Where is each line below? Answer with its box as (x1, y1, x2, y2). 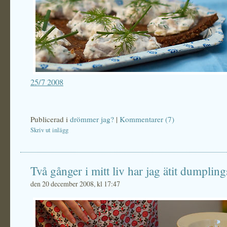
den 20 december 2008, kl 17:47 (30, 179, 120, 188)
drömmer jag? (70, 114, 114, 124)
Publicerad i (30, 114, 70, 124)
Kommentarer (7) (120, 114, 174, 124)
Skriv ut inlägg (30, 126, 68, 134)
